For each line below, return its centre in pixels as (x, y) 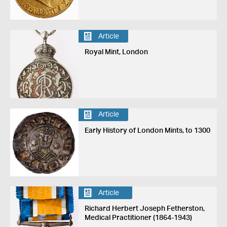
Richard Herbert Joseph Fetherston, (144, 209)
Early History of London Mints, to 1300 (147, 130)
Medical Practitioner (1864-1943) (138, 218)
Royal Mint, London (116, 52)
